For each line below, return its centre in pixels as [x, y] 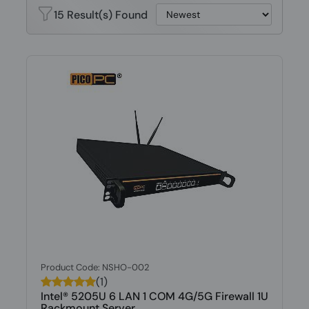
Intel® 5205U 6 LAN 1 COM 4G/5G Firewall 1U [154, 296]
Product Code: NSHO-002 [95, 267]
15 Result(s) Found [100, 14]
